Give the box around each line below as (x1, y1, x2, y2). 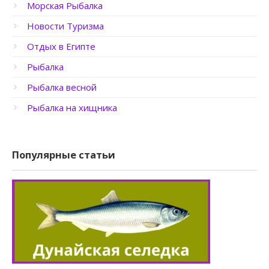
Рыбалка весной (27, 80, 97, 93)
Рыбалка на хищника (27, 101, 117, 113)
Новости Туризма (27, 19, 104, 32)
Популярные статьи (12, 147, 115, 162)
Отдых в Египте (27, 40, 95, 52)
